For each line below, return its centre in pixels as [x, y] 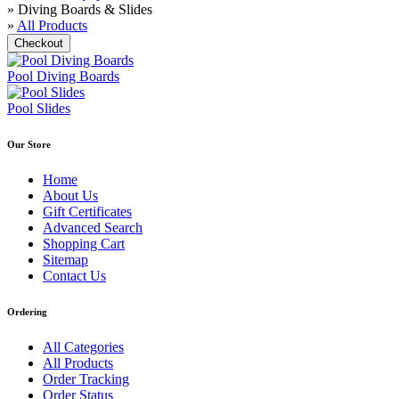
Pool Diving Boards [63, 76]
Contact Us [74, 275]
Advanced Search [93, 227]
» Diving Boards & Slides [80, 9]
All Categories [83, 346]
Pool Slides [39, 108]
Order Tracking [86, 379]
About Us [70, 195]
